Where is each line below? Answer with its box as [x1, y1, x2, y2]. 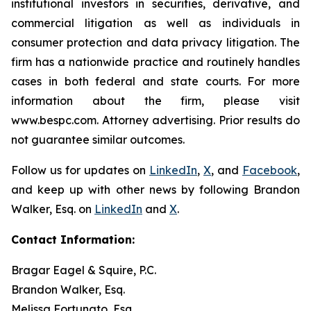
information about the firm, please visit [11, 94, 300, 108]
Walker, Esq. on [11, 202, 94, 216]
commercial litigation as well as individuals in [11, 16, 300, 30]
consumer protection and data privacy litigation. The [11, 35, 300, 49]
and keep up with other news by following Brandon [11, 183, 300, 196]
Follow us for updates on [11, 163, 149, 177]
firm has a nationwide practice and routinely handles [11, 55, 300, 69]
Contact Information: [11, 233, 135, 246]
